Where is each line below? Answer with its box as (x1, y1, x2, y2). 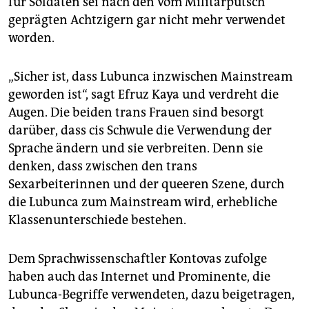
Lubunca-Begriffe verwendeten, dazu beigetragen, (8, 286, 295, 302)
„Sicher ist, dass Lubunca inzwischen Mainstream (8, 68, 292, 84)
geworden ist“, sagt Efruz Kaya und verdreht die (8, 86, 279, 102)
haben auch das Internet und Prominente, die (8, 268, 270, 284)
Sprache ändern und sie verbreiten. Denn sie (8, 140, 263, 156)
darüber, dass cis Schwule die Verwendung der (8, 122, 272, 138)
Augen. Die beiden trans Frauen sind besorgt (8, 104, 264, 120)
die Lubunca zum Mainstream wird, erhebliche (8, 194, 277, 210)
